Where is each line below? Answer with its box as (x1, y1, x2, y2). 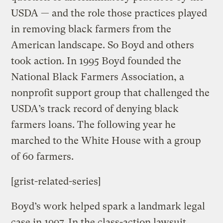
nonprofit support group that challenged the (11, 87, 210, 99)
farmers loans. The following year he (11, 118, 176, 130)
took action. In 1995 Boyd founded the (11, 55, 182, 67)
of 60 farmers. (11, 150, 74, 162)
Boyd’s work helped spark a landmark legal (11, 200, 206, 212)
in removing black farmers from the (11, 23, 172, 35)
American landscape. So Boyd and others (11, 39, 195, 51)
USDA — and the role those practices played (11, 7, 208, 19)
